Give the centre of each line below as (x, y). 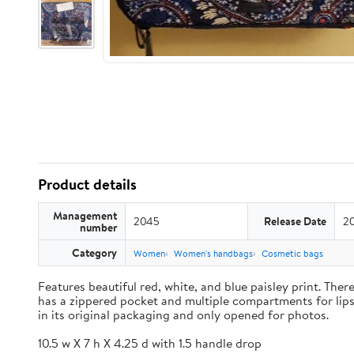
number (98, 227)
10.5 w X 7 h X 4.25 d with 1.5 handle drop (150, 343)
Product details (87, 184)
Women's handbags (213, 253)
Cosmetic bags (292, 253)
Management (85, 215)
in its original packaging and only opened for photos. (183, 314)
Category (94, 252)
